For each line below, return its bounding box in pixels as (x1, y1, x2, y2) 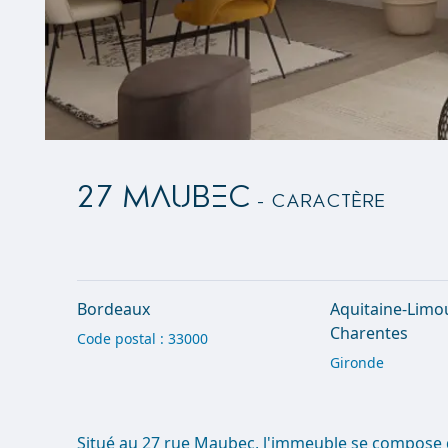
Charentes (330, 322, 409, 344)
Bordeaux (77, 298, 151, 320)
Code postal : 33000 (77, 329, 209, 348)
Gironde (330, 353, 385, 372)
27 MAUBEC (77, 182, 252, 213)
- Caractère (251, 192, 387, 211)
